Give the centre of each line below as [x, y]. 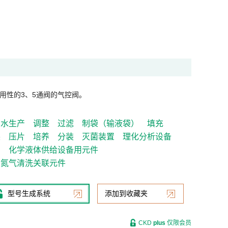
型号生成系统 [29, 193]
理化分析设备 [147, 137]
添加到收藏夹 [126, 193]
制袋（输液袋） [110, 123]
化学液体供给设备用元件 [53, 150]
